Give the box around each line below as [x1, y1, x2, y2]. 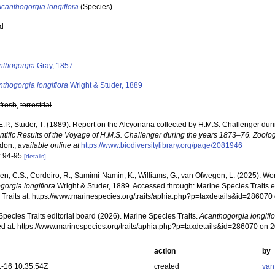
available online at [18, 141, 80, 150]
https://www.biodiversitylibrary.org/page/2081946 [81, 141, 243, 150]
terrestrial [20, 101, 52, 109]
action [153, 247, 176, 255]
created [153, 262, 179, 271]
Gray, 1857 [35, 61, 74, 70]
